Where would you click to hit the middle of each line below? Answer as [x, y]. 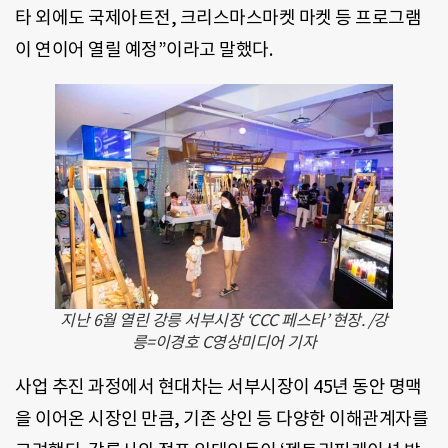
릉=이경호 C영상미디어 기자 [224, 341]
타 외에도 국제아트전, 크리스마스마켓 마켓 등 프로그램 [218, 17]
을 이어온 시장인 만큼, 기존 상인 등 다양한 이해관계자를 [221, 418]
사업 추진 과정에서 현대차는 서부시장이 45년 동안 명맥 [218, 386]
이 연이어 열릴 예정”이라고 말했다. [143, 49]
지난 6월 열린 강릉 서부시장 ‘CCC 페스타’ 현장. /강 [224, 319]
